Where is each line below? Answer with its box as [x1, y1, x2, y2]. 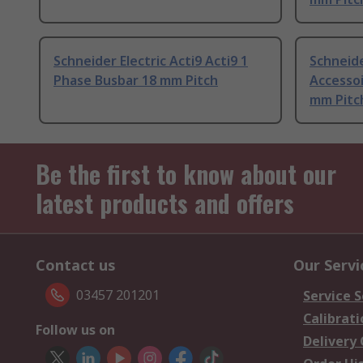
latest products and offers [36, 185, 294, 222]
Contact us [36, 255, 116, 275]
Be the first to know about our [36, 156, 336, 193]
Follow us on [36, 321, 115, 340]
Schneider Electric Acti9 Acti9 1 [53, 52, 248, 70]
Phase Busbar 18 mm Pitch [53, 71, 218, 90]
